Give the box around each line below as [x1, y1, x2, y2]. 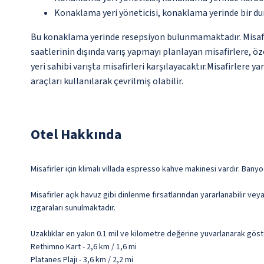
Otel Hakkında [31, 124, 121, 146]
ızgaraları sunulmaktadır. [31, 202, 115, 214]
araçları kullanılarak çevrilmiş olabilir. [31, 75, 183, 88]
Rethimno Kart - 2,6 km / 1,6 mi [31, 241, 137, 253]
